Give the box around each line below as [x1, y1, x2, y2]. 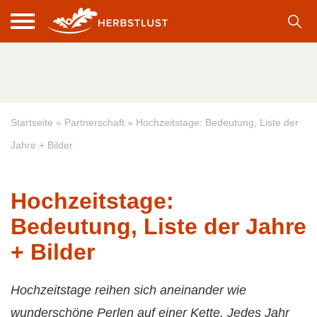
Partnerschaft [64, 117, 125, 128]
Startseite [11, 117, 53, 128]
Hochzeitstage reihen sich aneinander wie [11, 283, 246, 297]
